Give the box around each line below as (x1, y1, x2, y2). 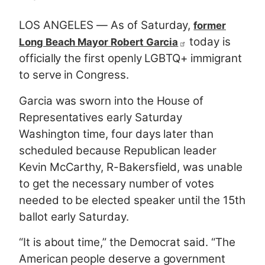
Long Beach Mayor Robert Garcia (19, 36, 179, 49)
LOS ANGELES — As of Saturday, (19, 18, 194, 33)
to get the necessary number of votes (19, 176, 214, 190)
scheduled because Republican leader (19, 143, 217, 157)
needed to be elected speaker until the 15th (19, 193, 245, 207)
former (193, 20, 226, 32)
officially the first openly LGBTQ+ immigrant (19, 51, 242, 66)
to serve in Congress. (19, 68, 129, 82)
